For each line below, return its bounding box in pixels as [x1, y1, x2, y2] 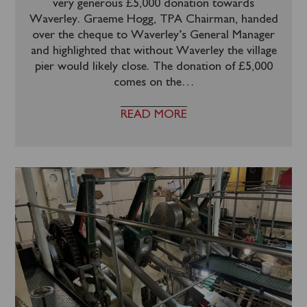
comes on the [113, 77, 182, 88]
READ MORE [120, 109, 187, 121]
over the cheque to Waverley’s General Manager [32, 29, 275, 41]
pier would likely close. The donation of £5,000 [34, 61, 273, 73]
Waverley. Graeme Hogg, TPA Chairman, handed [29, 14, 278, 25]
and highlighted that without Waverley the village [30, 45, 277, 57]
